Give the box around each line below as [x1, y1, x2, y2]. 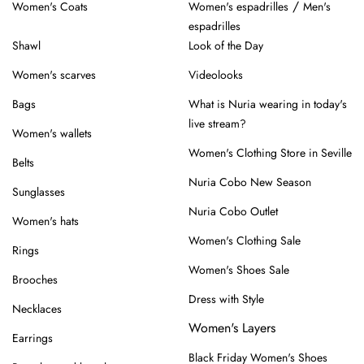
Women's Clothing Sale [188, 232, 301, 249]
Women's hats [12, 212, 79, 229]
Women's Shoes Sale [188, 261, 289, 278]
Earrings [12, 329, 53, 346]
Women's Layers [188, 318, 275, 337]
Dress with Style [188, 290, 264, 307]
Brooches [12, 271, 58, 288]
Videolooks [188, 66, 243, 83]
